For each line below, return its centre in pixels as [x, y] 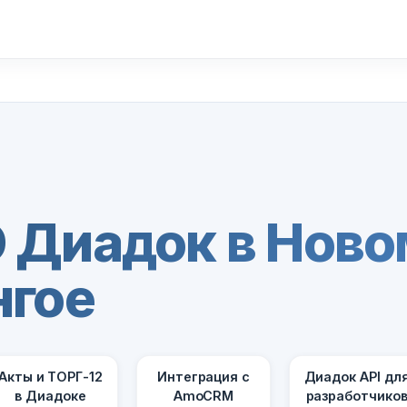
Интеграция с [203, 377]
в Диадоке [50, 396]
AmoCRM [203, 396]
